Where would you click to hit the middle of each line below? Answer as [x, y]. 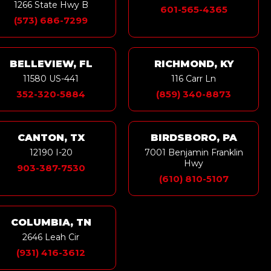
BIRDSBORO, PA [194, 137]
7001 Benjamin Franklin [194, 152]
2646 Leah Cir [51, 237]
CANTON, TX [51, 137]
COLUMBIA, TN [51, 222]
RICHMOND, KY [194, 64]
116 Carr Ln [194, 78]
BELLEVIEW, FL [51, 64]
